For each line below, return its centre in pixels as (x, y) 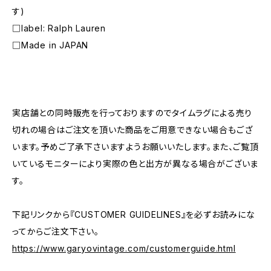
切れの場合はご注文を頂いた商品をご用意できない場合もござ (132, 130)
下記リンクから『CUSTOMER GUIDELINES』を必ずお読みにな (134, 214)
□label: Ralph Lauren (59, 28)
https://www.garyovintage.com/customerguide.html (124, 248)
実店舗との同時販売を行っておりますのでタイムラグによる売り (132, 113)
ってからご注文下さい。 (56, 231)
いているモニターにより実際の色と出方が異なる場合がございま (135, 164)
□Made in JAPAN (51, 45)
